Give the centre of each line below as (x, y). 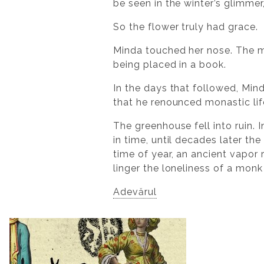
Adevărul (135, 192)
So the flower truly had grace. (186, 27)
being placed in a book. (170, 64)
